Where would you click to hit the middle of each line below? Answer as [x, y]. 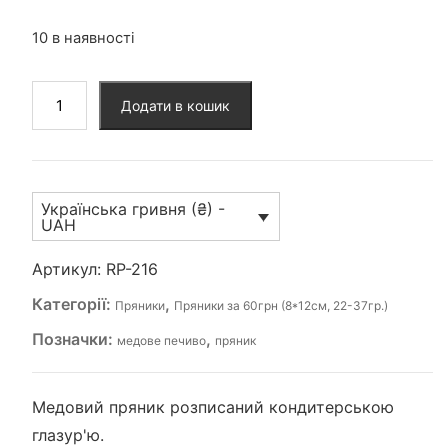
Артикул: [68, 268]
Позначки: [74, 338]
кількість [65, 164]
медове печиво [161, 340]
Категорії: [73, 303]
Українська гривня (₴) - [132, 209]
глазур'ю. [67, 434]
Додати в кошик [175, 106]
